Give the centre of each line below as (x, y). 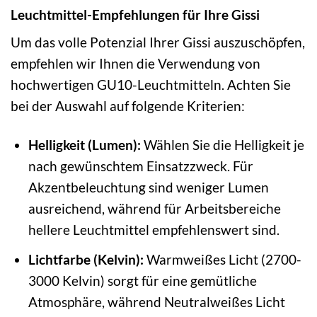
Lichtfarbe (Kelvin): (86, 259)
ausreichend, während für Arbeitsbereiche (154, 209)
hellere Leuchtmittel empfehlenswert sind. (154, 230)
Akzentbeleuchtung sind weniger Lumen (148, 188)
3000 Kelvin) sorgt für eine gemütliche (142, 280)
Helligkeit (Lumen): (84, 145)
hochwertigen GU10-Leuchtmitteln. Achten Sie (151, 85)
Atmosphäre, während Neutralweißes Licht (156, 301)
